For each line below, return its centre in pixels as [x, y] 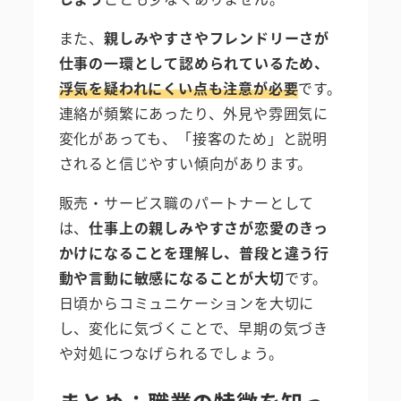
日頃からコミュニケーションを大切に [187, 303]
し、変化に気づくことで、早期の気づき [193, 328]
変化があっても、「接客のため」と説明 [193, 138]
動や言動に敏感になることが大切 [171, 278]
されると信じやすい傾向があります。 [186, 163]
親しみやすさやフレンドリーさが [217, 38]
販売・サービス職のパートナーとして [187, 203]
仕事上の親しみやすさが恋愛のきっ [209, 228]
